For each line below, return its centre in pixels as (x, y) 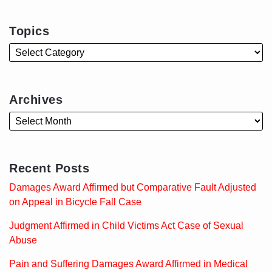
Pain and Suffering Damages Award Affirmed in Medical (128, 263)
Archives (36, 99)
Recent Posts (49, 168)
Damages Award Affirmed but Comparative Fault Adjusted (133, 187)
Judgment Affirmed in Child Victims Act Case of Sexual (126, 225)
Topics (29, 31)
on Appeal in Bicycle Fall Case (75, 202)
